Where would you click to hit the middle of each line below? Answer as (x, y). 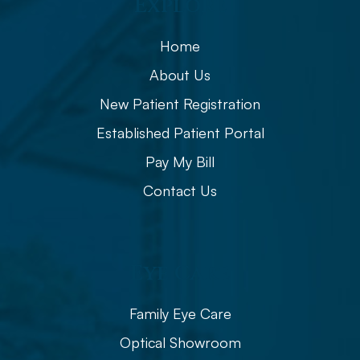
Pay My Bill (180, 161)
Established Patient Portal (180, 132)
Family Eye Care (180, 313)
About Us (180, 74)
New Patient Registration (180, 103)
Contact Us (180, 190)
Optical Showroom (180, 342)
